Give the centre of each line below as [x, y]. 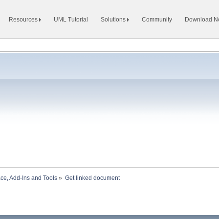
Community [157, 20]
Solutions [114, 20]
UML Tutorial [71, 20]
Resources [24, 20]
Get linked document [93, 178]
